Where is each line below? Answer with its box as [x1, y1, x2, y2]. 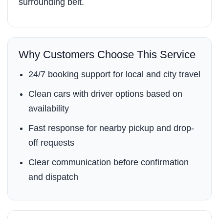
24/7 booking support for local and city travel [28, 69, 200, 79]
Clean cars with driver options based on [28, 89, 182, 99]
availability [28, 104, 69, 113]
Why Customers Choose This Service [19, 48, 196, 61]
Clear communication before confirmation [28, 157, 189, 167]
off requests [28, 138, 74, 148]
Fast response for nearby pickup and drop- [28, 123, 194, 133]
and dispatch [28, 172, 78, 182]
